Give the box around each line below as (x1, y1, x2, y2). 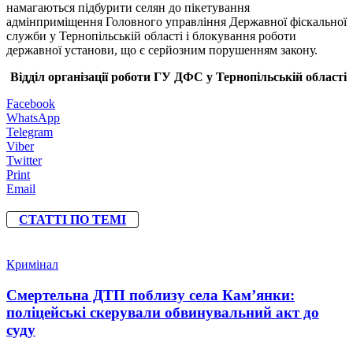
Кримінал (6, 258, 58, 272)
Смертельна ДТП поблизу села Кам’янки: (6, 287, 295, 304)
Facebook (6, 96, 55, 110)
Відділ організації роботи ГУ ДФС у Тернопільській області (10, 69, 347, 84)
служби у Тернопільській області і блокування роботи (6, 28, 296, 43)
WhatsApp (6, 110, 60, 124)
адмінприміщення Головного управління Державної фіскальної (6, 14, 347, 28)
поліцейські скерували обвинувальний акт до (6, 304, 319, 321)
